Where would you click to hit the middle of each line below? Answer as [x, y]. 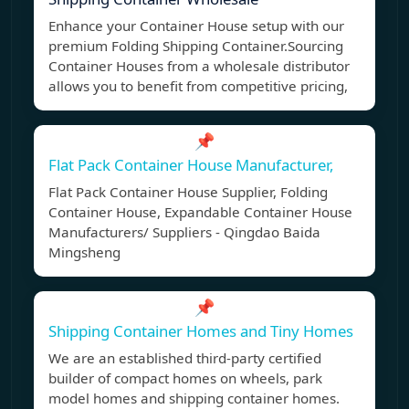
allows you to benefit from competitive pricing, [198, 86]
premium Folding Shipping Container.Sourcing [196, 46]
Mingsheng [84, 252]
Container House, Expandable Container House [200, 212]
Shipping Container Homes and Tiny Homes [201, 331]
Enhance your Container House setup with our [196, 26]
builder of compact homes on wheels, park [185, 378]
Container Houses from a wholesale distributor [199, 66]
